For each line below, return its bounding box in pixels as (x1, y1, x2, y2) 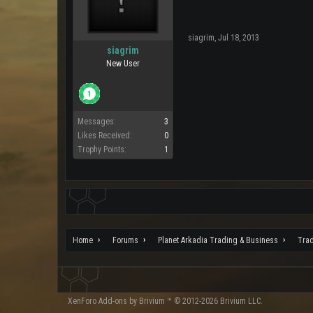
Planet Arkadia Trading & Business (158, 235, 278, 245)
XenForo (68, 296, 99, 306)
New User (106, 59, 140, 68)
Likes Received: (78, 131, 132, 140)
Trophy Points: (78, 145, 126, 154)
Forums (112, 235, 138, 245)
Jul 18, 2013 (218, 33, 259, 43)
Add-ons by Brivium (99, 296, 165, 306)
